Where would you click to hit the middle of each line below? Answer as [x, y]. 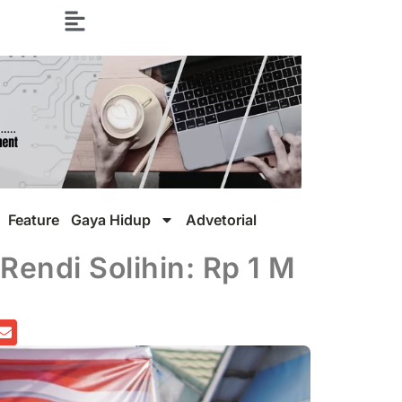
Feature [34, 219]
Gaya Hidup [111, 219]
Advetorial [221, 219]
